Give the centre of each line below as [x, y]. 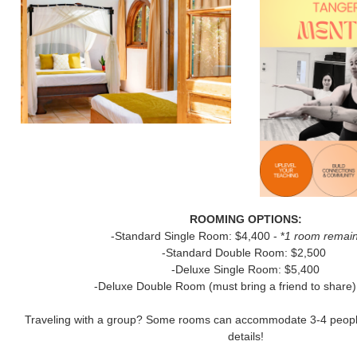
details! [245, 336]
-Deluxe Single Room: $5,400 [245, 269]
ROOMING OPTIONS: [245, 219]
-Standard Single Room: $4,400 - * [197, 236]
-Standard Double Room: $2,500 [245, 253]
